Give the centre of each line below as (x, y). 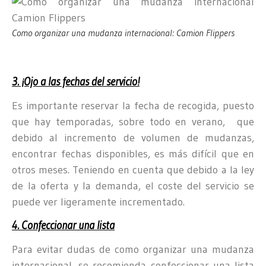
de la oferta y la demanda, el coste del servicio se (133, 186)
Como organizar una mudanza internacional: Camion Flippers (123, 32)
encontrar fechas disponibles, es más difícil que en (133, 154)
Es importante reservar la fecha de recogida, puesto (133, 106)
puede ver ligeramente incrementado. (98, 202)
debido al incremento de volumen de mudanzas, (133, 138)
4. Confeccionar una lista (63, 225)
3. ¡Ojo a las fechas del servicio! (76, 82)
